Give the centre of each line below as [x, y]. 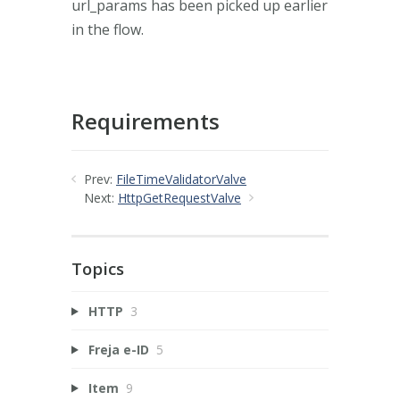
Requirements [146, 121]
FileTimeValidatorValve [181, 179]
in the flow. [108, 29]
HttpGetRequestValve [179, 197]
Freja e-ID [118, 349]
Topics [98, 268]
